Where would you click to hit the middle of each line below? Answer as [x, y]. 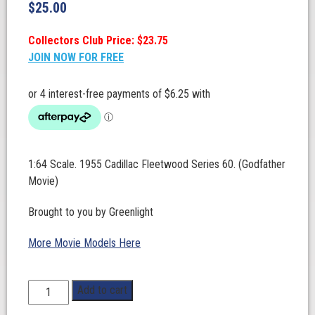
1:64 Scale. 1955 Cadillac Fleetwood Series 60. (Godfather [157, 164]
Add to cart [103, 290]
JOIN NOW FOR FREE [76, 57]
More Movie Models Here [84, 243]
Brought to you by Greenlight [91, 212]
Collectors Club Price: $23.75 [98, 40]
